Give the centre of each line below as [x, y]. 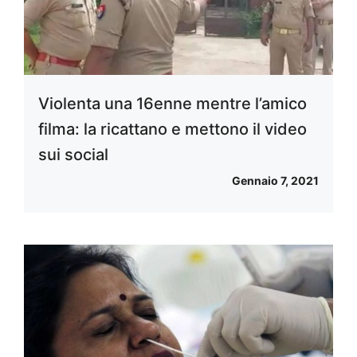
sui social [73, 155]
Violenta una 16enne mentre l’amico [173, 104]
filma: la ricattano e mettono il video [173, 129]
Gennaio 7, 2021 [275, 181]
